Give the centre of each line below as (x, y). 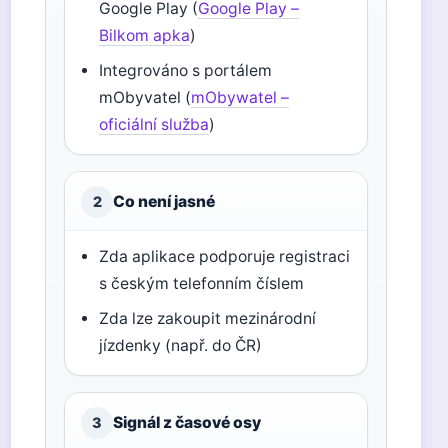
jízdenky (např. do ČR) (181, 345)
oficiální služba (154, 124)
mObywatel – (240, 97)
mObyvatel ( (145, 97)
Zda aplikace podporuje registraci (225, 256)
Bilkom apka (145, 35)
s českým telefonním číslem (202, 283)
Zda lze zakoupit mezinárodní (208, 318)
